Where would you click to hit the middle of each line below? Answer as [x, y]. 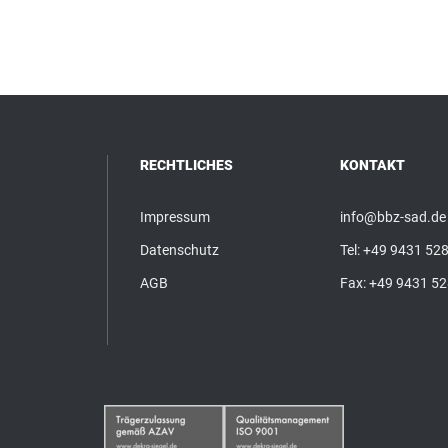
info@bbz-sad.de [393, 216]
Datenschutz [179, 249]
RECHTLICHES [186, 164]
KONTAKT [372, 164]
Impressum [175, 216]
